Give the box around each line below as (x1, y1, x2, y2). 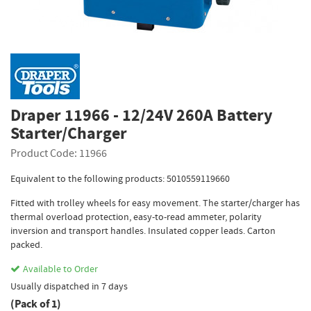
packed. (10, 238, 42, 251)
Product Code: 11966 (10, 146, 107, 160)
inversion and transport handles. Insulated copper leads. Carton (10, 224, 276, 237)
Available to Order (23, 262, 98, 275)
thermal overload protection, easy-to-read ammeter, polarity (10, 210, 262, 223)
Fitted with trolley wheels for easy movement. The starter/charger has (10, 196, 300, 209)
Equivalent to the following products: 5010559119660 (10, 172, 230, 185)
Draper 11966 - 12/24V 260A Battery (10, 104, 273, 126)
